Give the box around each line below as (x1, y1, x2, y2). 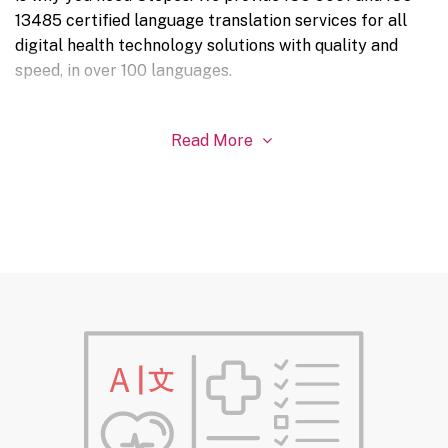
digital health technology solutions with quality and (15, 36, 398, 56)
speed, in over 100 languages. (15, 61, 232, 81)
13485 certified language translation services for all (15, 11, 407, 31)
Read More (170, 131, 257, 151)
